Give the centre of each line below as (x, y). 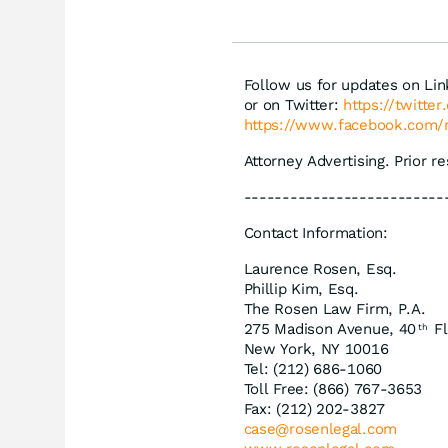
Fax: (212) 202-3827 (314, 408)
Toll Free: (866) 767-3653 (333, 388)
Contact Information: (315, 232)
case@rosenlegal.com (320, 428)
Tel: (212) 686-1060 (312, 368)
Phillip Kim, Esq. (301, 288)
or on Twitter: (293, 104)
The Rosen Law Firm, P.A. (334, 308)
